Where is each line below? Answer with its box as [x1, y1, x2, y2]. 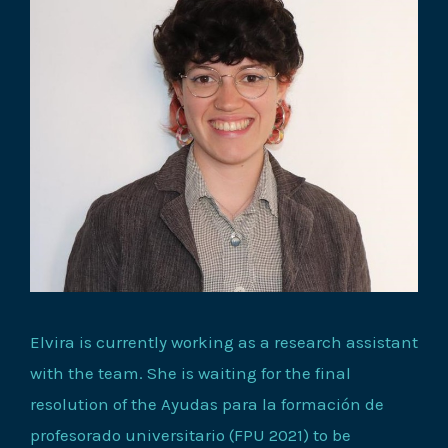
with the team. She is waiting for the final [30, 362, 351, 383]
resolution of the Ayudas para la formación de [30, 393, 384, 414]
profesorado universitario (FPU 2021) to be [30, 424, 351, 445]
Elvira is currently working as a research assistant [30, 331, 418, 352]
